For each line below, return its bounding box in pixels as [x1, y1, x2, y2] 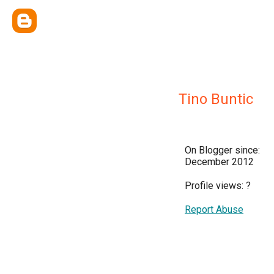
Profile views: [185, 180, 246, 191]
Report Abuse [185, 204, 243, 215]
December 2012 [185, 156, 254, 168]
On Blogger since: [185, 144, 260, 156]
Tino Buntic [179, 91, 253, 108]
